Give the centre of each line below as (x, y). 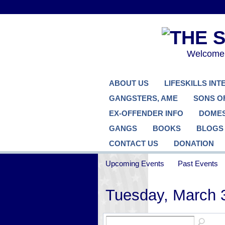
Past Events (198, 163)
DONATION (194, 143)
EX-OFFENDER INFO (146, 113)
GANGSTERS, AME (143, 98)
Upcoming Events (135, 163)
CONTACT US (133, 143)
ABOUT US (129, 83)
